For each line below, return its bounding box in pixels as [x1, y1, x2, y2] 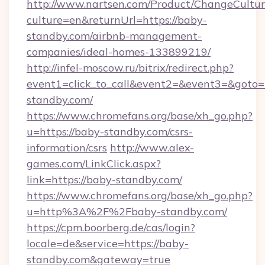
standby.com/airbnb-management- [27, 29, 202, 43]
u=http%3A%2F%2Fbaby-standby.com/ [27, 205, 227, 218]
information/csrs [27, 141, 107, 154]
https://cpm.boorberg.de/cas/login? [27, 221, 195, 234]
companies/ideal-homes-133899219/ [27, 45, 211, 59]
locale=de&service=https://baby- [27, 237, 189, 250]
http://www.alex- [110, 141, 194, 154]
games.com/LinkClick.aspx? [27, 157, 161, 170]
